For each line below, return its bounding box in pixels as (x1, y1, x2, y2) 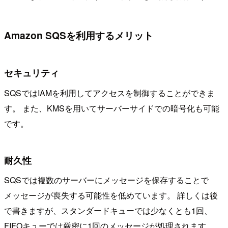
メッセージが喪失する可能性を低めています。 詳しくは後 (4, 189, 218, 202)
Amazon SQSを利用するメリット (4, 27, 153, 42)
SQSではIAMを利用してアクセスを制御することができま (4, 87, 215, 99)
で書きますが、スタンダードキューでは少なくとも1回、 (4, 205, 212, 217)
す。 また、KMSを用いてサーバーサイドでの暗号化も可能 (4, 102, 219, 114)
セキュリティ (4, 66, 59, 79)
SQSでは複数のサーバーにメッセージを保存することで (4, 174, 209, 186)
